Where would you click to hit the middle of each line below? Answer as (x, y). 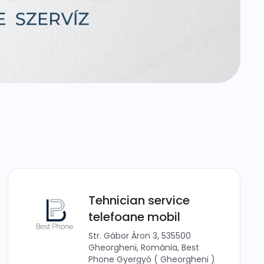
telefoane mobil (135, 217)
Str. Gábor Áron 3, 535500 (140, 236)
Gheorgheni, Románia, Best (144, 247)
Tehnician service (139, 200)
